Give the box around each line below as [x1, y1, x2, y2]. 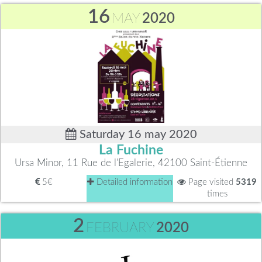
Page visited [186, 178, 236, 187]
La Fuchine [99, 144, 163, 157]
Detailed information [94, 178, 173, 187]
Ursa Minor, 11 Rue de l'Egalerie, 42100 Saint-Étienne [15, 158, 247, 168]
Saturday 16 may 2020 [76, 129, 197, 141]
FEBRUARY [86, 221, 154, 236]
